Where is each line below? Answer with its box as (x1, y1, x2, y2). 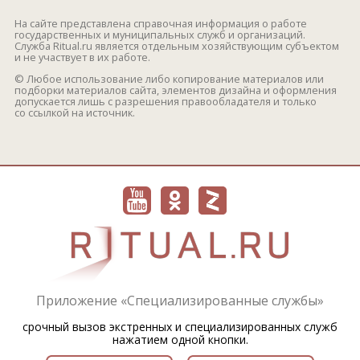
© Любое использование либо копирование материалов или (14, 72, 324, 87)
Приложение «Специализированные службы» (36, 291, 324, 309)
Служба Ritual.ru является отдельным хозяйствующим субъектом (14, 39, 339, 54)
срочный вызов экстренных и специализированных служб (22, 318, 337, 334)
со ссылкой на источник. (14, 105, 135, 121)
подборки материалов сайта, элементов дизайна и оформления (14, 83, 337, 98)
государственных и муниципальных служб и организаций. (14, 27, 305, 43)
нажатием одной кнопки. (112, 331, 248, 347)
